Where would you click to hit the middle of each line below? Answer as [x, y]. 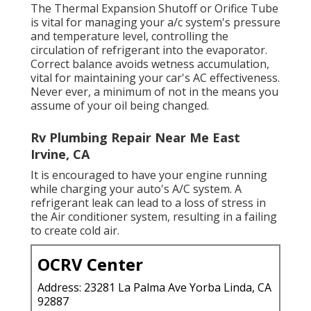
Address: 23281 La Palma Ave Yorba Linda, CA [154, 288]
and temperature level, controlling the [129, 36]
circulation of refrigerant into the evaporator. [149, 50]
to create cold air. [75, 231]
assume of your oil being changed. [120, 106]
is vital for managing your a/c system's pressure [155, 23]
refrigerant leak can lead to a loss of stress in [148, 203]
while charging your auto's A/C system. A [136, 189]
